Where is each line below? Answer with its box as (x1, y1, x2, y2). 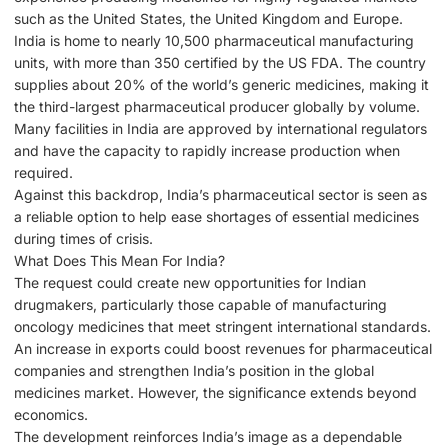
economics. (14, 406, 88, 424)
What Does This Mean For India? (14, 252, 225, 270)
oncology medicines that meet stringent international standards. (14, 318, 431, 336)
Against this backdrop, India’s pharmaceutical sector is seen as (14, 186, 427, 204)
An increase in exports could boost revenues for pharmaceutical (14, 340, 432, 358)
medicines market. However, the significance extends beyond (14, 384, 417, 402)
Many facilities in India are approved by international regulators (14, 120, 427, 138)
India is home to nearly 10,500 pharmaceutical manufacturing (14, 32, 414, 50)
